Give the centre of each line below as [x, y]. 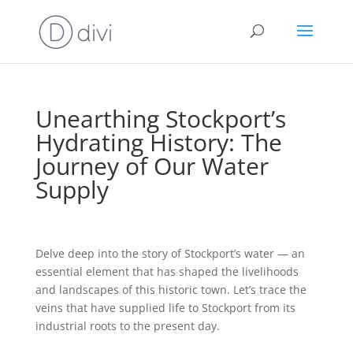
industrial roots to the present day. [127, 326]
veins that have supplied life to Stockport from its [165, 308]
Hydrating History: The [158, 142]
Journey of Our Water [152, 166]
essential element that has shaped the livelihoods [167, 271]
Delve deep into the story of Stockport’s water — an [170, 253]
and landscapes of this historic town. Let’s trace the [171, 290]
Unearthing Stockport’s [160, 119]
